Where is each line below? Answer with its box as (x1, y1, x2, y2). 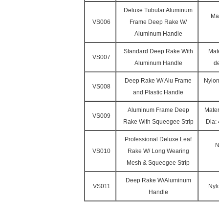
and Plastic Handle (133, 89, 183, 96)
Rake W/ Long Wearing (127, 148, 189, 154)
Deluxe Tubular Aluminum (124, 7, 193, 14)
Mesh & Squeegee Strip (127, 159, 190, 166)
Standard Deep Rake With (123, 48, 193, 55)
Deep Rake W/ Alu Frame (125, 77, 192, 84)
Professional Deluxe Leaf (125, 136, 192, 143)
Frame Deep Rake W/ (130, 19, 187, 25)
